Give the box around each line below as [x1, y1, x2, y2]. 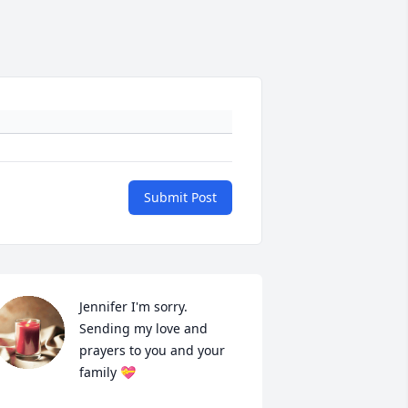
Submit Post [144, 189, 217, 207]
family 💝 [78, 363, 136, 382]
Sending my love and [78, 320, 208, 338]
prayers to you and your [78, 342, 225, 360]
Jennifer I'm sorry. [78, 298, 188, 316]
